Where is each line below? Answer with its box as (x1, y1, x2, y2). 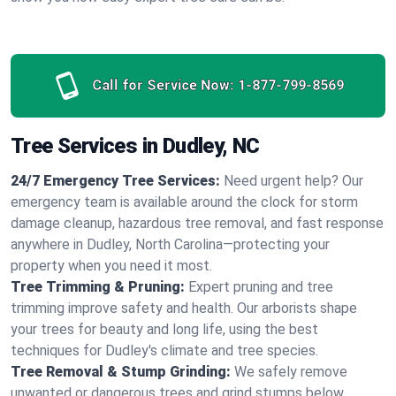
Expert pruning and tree (188, 278, 333, 295)
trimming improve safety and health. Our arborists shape (11, 300, 357, 316)
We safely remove (234, 363, 347, 380)
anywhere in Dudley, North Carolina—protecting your (11, 236, 330, 253)
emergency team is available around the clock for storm (11, 194, 358, 210)
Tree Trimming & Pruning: (11, 278, 185, 295)
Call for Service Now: (91, 77, 234, 94)
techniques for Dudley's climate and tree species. (11, 342, 318, 359)
